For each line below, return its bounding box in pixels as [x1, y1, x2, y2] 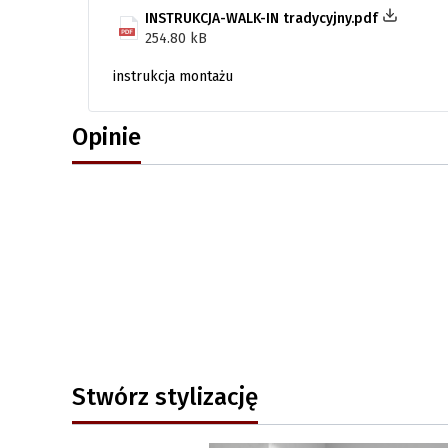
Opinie [72, 121, 141, 151]
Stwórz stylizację [72, 381, 258, 411]
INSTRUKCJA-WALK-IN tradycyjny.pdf [145, 9, 382, 27]
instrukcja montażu [113, 67, 233, 85]
